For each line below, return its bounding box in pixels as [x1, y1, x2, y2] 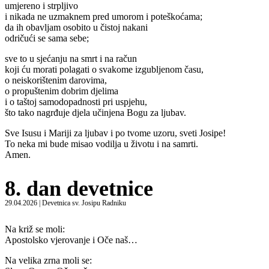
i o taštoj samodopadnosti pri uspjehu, [5, 96, 147, 107]
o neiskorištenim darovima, [5, 74, 107, 85]
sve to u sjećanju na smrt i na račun [5, 53, 137, 64]
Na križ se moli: [5, 224, 65, 235]
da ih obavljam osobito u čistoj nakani [5, 22, 148, 32]
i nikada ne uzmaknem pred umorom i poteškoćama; [5, 11, 202, 22]
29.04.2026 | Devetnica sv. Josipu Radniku [5, 198, 126, 207]
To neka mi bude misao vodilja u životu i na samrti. [5, 138, 198, 149]
